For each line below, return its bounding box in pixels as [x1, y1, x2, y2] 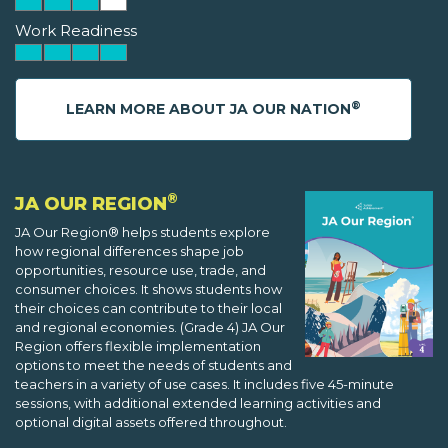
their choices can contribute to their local [15, 300, 282, 317]
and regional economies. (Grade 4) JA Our [15, 319, 285, 336]
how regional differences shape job [15, 243, 244, 260]
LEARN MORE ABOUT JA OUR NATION [66, 100, 351, 119]
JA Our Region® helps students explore [15, 224, 270, 241]
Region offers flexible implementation [15, 338, 261, 355]
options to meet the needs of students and [15, 357, 292, 374]
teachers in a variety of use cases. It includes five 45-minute [15, 376, 394, 393]
